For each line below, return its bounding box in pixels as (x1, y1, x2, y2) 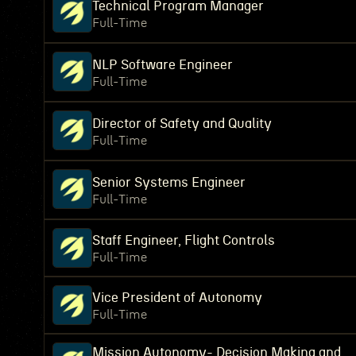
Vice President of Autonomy (92, 291, 262, 304)
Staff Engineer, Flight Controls (92, 234, 275, 247)
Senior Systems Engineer (92, 176, 246, 189)
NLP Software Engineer (92, 58, 233, 72)
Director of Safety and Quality (92, 117, 272, 130)
